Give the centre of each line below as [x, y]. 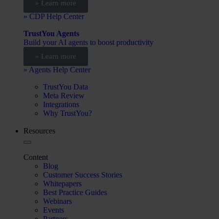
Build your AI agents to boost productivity [88, 42]
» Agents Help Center [57, 69]
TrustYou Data [66, 87]
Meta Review [64, 95]
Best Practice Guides [75, 192]
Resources [39, 131]
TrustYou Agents [51, 33]
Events [54, 210]
